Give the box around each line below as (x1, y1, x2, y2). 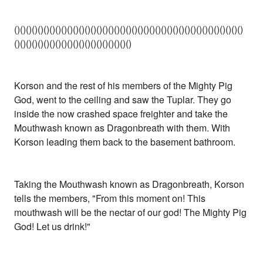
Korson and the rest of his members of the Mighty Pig (14, 79, 233, 93)
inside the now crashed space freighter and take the (14, 107, 228, 121)
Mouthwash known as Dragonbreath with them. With (14, 121, 231, 135)
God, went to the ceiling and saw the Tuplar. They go (14, 93, 232, 107)
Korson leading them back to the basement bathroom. (14, 135, 236, 149)
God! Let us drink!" (14, 220, 91, 234)
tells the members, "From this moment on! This (14, 191, 206, 205)
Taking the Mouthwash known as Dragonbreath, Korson (14, 177, 245, 191)
